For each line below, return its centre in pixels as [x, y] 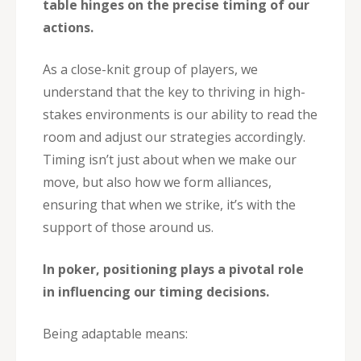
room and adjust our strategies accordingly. [174, 137]
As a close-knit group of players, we [150, 69]
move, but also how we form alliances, [157, 182]
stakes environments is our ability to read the [180, 114]
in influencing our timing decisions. [156, 291]
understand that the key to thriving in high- [174, 91]
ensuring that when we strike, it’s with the [169, 204]
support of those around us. [128, 227]
